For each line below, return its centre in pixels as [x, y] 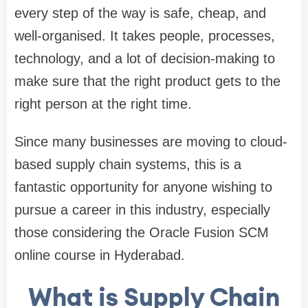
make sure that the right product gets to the [147, 81]
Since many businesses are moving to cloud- [151, 141]
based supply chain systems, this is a [128, 164]
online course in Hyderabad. [100, 255]
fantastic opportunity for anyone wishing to [143, 187]
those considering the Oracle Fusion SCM [142, 232]
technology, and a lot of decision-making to [145, 58]
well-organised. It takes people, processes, [145, 35]
